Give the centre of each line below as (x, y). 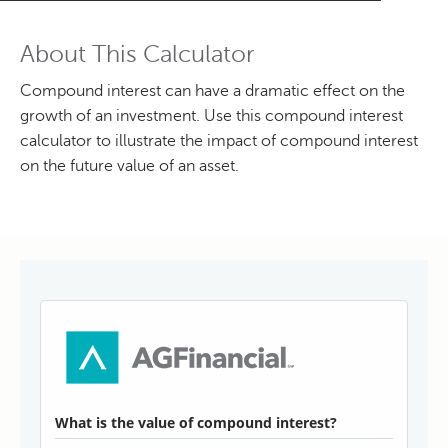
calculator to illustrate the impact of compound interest (219, 140)
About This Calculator (137, 54)
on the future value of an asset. (129, 165)
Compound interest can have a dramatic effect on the (212, 90)
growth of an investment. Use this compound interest (211, 115)
